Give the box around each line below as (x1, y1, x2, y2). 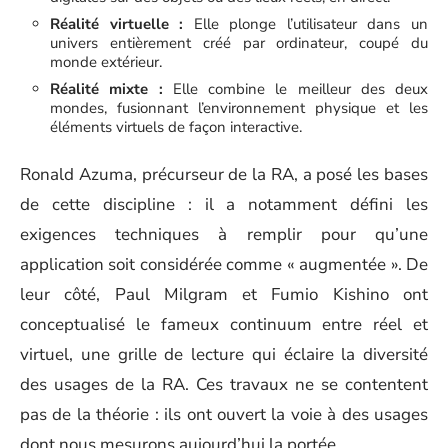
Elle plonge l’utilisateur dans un (183, 14, 429, 34)
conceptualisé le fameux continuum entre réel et (20, 312, 428, 336)
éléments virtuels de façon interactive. (50, 117, 302, 137)
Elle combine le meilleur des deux (162, 79, 428, 99)
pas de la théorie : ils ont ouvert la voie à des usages (20, 402, 428, 426)
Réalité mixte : (50, 79, 163, 99)
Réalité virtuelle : (50, 14, 184, 34)
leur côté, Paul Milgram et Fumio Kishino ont (20, 282, 428, 306)
